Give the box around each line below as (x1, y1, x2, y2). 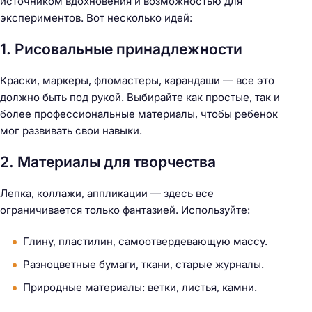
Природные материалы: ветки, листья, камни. (23, 280, 257, 294)
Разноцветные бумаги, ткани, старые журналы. (23, 257, 264, 271)
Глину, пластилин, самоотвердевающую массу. (23, 234, 267, 248)
